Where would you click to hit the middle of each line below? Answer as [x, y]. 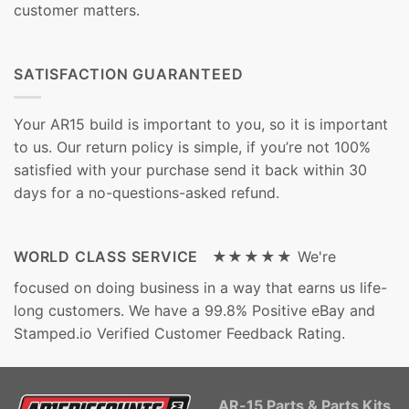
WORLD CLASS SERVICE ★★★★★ [153, 256]
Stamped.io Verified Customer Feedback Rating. [179, 333]
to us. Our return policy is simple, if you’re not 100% [192, 147]
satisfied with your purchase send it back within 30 [190, 169]
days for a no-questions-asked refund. [147, 192]
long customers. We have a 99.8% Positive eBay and [194, 310]
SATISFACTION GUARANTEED [129, 74]
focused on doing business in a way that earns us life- [200, 287]
